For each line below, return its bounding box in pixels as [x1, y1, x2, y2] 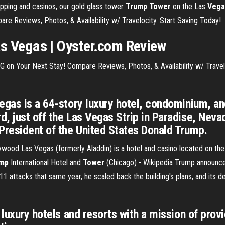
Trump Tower [126, 2, 171, 11]
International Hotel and [9, 158, 83, 167]
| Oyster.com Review [47, 37, 166, 55]
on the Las [171, 2, 207, 11]
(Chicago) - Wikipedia [104, 158, 173, 167]
